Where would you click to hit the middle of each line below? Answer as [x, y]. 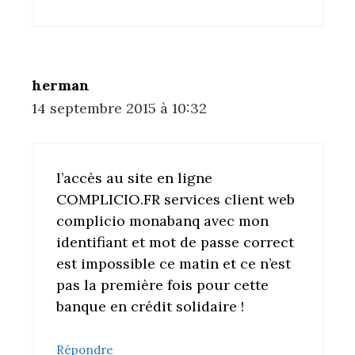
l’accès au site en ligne [134, 178]
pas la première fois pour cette [162, 285]
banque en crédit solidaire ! [150, 307]
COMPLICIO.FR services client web [176, 200]
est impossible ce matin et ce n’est [174, 264]
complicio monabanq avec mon [162, 221]
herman [61, 86]
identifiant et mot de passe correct [175, 242]
